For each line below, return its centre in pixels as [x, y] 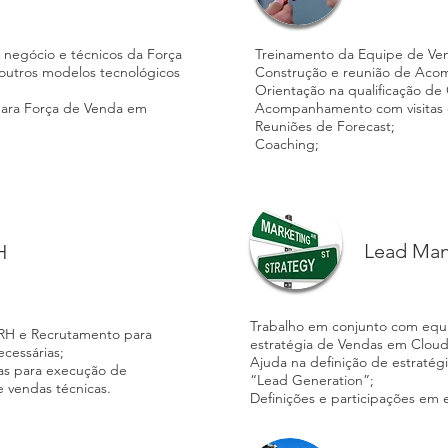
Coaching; [287, 144]
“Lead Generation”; [312, 380]
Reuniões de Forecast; [325, 126]
